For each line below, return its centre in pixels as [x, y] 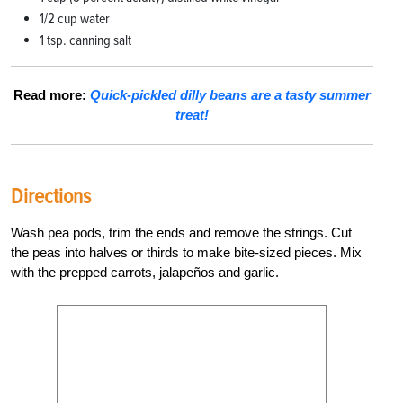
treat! [192, 115]
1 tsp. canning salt [85, 41]
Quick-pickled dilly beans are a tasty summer [230, 95]
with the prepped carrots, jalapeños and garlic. [145, 273]
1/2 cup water [75, 19]
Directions [51, 197]
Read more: [51, 95]
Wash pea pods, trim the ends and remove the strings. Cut [181, 233]
